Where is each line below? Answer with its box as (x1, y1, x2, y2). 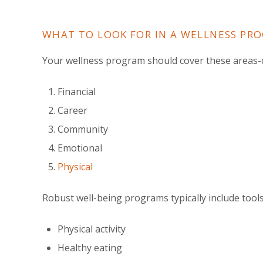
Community (58, 122, 109, 136)
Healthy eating (58, 241, 123, 254)
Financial (58, 85, 96, 98)
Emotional (58, 141, 103, 154)
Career (58, 103, 88, 117)
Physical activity (58, 222, 126, 235)
